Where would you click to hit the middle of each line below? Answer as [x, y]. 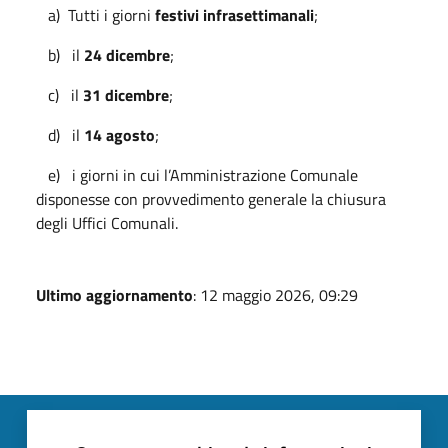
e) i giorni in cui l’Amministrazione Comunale [197, 174]
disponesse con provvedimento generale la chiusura [211, 198]
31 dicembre [126, 94]
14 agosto [119, 134]
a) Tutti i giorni [95, 14]
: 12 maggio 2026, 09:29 [275, 294]
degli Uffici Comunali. [107, 222]
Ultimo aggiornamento [114, 294]
